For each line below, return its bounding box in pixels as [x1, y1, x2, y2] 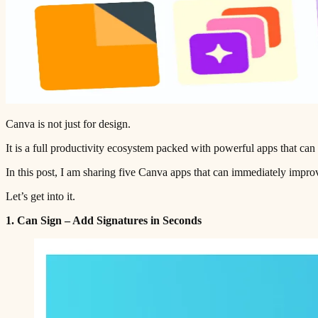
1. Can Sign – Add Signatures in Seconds [6, 214, 202, 226]
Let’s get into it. [6, 190, 75, 202]
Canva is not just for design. [6, 117, 131, 130]
